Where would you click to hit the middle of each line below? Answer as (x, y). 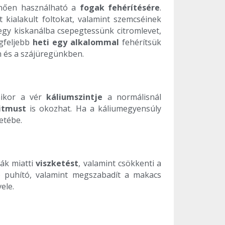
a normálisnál (134, 97)
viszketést (57, 163)
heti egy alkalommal (76, 42)
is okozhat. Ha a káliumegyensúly (93, 109)
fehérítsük (140, 42)
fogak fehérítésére (120, 8)
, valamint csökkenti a (120, 163)
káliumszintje (77, 97)
